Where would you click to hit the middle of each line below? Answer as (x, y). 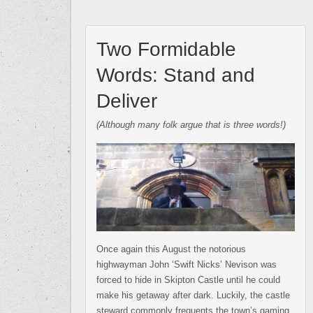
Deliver (127, 101)
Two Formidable (166, 49)
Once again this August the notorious (171, 249)
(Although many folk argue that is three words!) (191, 124)
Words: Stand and (176, 75)
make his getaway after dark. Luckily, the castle (193, 295)
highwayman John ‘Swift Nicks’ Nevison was (187, 264)
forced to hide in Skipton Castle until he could (188, 279)
